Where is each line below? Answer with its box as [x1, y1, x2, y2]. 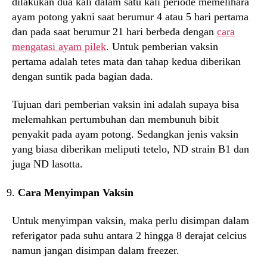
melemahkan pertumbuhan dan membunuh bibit [12, 113, 219, 125]
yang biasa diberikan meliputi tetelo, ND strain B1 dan [12, 143, 249, 155]
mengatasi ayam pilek [12, 40, 106, 52]
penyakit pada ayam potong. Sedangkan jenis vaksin [12, 128, 238, 140]
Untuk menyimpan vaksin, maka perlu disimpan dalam [12, 215, 249, 226]
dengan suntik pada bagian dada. [12, 70, 153, 82]
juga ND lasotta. [12, 158, 83, 170]
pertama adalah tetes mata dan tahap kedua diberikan [12, 55, 241, 67]
